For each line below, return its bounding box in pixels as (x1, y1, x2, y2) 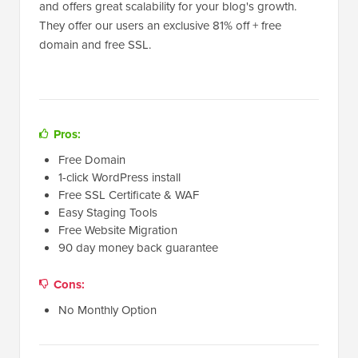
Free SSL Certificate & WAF (58, 186, 199, 204)
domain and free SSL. (39, 36, 151, 54)
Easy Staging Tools (58, 204, 157, 221)
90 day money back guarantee (58, 239, 218, 257)
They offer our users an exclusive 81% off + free (39, 17, 281, 34)
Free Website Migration (58, 221, 177, 239)
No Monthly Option (58, 301, 157, 319)
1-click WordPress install (58, 169, 181, 186)
